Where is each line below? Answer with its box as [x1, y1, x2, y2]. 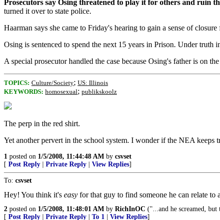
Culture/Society [31, 79, 74, 86]
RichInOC [115, 205, 145, 213]
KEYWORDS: [4, 88, 43, 95]
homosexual [45, 88, 78, 95]
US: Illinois [78, 79, 108, 86]
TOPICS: [4, 79, 29, 86]
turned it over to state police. [4, 7, 91, 15]
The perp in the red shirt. [4, 119, 80, 128]
